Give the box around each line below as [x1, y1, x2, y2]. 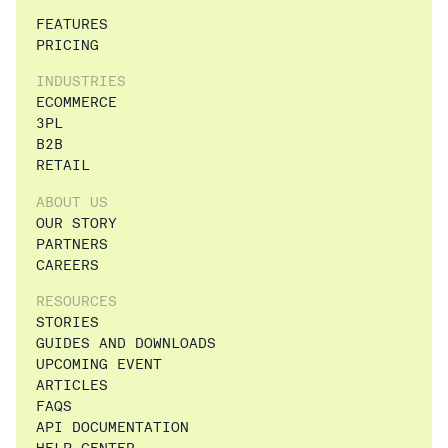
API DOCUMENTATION [36, 418, 189, 436]
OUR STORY [36, 214, 117, 232]
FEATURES [36, 15, 108, 33]
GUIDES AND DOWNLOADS [36, 334, 216, 352]
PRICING [36, 36, 99, 54]
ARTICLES [36, 376, 108, 394]
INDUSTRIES [36, 72, 126, 90]
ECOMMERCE [36, 93, 117, 111]
